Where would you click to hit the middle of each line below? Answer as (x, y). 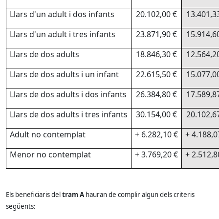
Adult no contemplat (48, 134)
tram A (73, 195)
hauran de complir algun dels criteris (139, 195)
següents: (21, 206)
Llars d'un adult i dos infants (62, 14)
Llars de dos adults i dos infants (68, 94)
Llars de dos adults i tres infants (69, 114)
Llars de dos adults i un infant (64, 74)
